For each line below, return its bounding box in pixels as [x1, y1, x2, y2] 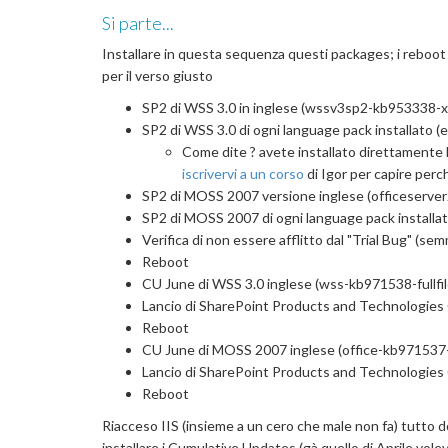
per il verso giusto [102, 67, 213, 85]
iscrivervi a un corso [182, 165, 304, 183]
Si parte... [102, 12, 174, 35]
